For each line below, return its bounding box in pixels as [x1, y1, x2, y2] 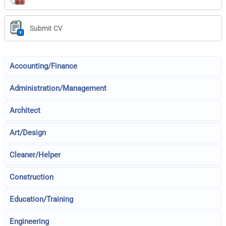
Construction [10, 173, 54, 182]
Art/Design [10, 128, 46, 138]
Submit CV [30, 24, 63, 32]
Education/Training [10, 195, 74, 204]
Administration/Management [10, 84, 107, 93]
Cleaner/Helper [10, 150, 61, 160]
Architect [10, 106, 41, 116]
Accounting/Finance [10, 62, 78, 71]
